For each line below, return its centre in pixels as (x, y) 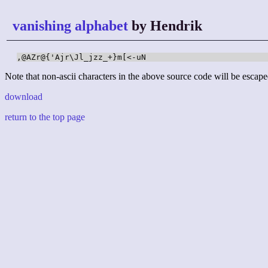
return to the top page (45, 117)
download (24, 97)
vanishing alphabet (70, 26)
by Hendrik (165, 26)
